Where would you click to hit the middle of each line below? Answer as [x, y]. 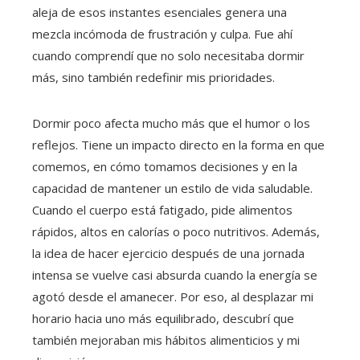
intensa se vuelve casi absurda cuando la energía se [175, 275]
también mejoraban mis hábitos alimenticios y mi [166, 340]
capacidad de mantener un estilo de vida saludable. [172, 188]
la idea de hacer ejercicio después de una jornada [168, 254]
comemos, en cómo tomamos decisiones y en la [165, 167]
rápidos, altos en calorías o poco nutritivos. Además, [176, 232]
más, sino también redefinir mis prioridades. [153, 78]
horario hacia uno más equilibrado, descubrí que [163, 319]
